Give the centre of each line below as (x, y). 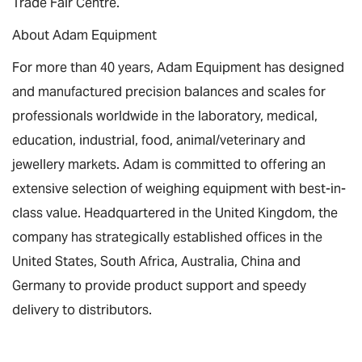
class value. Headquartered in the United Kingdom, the (175, 213)
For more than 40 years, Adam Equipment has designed (178, 67)
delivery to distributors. (82, 310)
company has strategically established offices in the (167, 237)
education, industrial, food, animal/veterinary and (159, 140)
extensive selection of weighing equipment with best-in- (179, 189)
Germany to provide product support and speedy (159, 286)
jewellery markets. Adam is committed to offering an (169, 164)
